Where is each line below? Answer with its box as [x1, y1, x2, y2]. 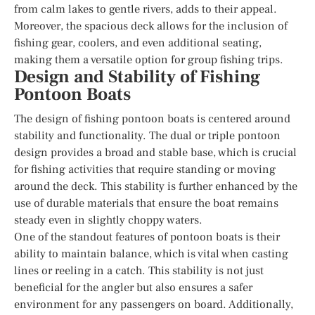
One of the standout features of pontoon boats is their [14, 229, 280, 244]
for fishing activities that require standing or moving [14, 162, 276, 176]
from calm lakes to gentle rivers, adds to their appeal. [14, 1, 277, 16]
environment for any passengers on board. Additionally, [14, 297, 293, 311]
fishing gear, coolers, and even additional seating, [14, 35, 262, 50]
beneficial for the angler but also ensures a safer [14, 280, 252, 295]
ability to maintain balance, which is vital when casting [14, 246, 288, 261]
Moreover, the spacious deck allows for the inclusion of [14, 18, 288, 33]
